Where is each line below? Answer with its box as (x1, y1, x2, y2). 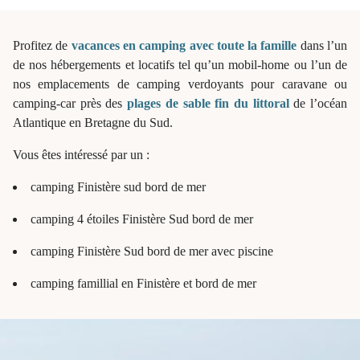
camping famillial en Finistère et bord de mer (31, 276, 256, 290)
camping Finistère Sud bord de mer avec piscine (31, 243, 273, 258)
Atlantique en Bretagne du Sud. (13, 115, 173, 129)
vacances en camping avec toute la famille (71, 38, 297, 52)
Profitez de (13, 38, 72, 52)
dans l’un (297, 38, 348, 52)
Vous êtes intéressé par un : (13, 147, 149, 162)
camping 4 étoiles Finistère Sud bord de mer (31, 211, 253, 226)
